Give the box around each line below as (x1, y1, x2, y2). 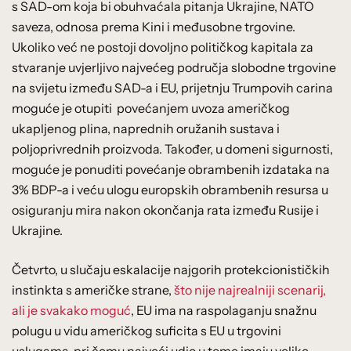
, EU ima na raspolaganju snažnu (131, 302, 317, 318)
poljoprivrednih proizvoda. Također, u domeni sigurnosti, (12, 140, 333, 157)
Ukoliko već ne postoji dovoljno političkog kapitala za (12, 38, 313, 55)
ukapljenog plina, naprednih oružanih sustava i (12, 120, 280, 136)
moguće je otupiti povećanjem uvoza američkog (12, 100, 290, 116)
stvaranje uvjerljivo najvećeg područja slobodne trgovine (12, 59, 336, 75)
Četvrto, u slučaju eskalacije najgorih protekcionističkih (12, 261, 330, 277)
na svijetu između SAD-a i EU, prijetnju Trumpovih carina (12, 79, 333, 96)
